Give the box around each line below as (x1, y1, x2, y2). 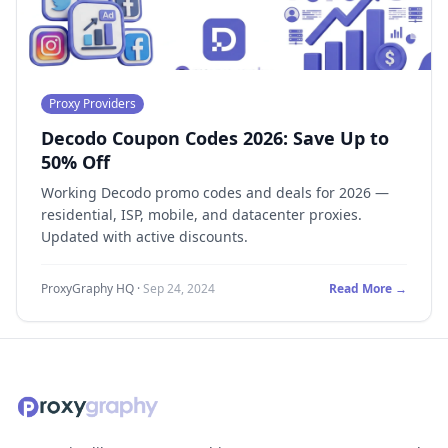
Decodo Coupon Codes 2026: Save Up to (41, 126, 389, 151)
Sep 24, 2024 (143, 280, 215, 298)
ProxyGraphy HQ (41, 280, 134, 298)
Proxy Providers (49, 95, 136, 113)
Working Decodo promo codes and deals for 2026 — (41, 183, 389, 203)
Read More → (329, 280, 407, 298)
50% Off (41, 150, 110, 175)
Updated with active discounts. (41, 227, 248, 247)
